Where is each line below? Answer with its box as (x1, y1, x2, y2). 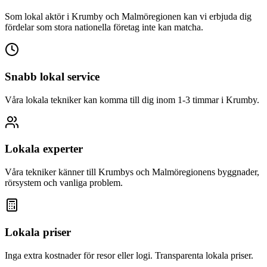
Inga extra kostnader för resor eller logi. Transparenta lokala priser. (5, 250, 253, 260)
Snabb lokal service (5, 70, 100, 83)
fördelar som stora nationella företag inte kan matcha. (5, 22, 203, 33)
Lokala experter (5, 142, 83, 156)
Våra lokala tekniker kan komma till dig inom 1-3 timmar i (5, 94, 226, 105)
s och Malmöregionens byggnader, (130, 167, 259, 178)
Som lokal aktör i (5, 11, 72, 22)
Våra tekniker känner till (5, 167, 98, 178)
